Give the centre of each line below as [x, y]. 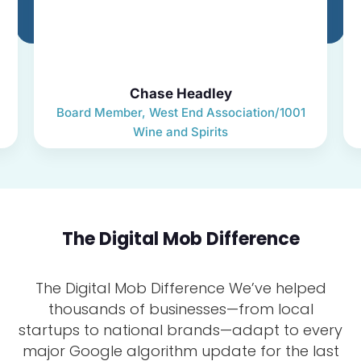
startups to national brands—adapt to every [180, 330]
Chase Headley [180, 93]
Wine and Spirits [181, 131]
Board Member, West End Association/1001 [180, 112]
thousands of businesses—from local [180, 309]
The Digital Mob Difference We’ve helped [180, 288]
